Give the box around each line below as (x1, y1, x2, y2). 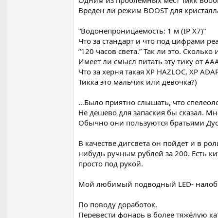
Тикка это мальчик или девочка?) (78, 77, 197, 87)
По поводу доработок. (78, 200, 157, 210)
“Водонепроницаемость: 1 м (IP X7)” (78, 26, 206, 36)
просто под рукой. (78, 159, 143, 169)
